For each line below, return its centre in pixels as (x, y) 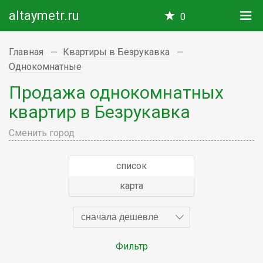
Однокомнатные (45, 66)
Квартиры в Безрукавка (116, 52)
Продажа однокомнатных (116, 92)
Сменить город (42, 133)
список (131, 166)
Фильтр (131, 246)
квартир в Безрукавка (100, 112)
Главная (26, 52)
